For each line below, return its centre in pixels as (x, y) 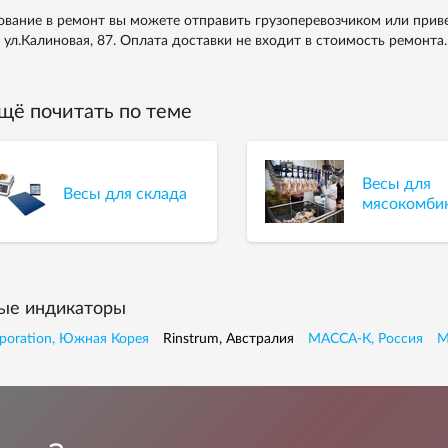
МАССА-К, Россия (365, 339)
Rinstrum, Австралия (228, 339)
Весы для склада (125, 193)
